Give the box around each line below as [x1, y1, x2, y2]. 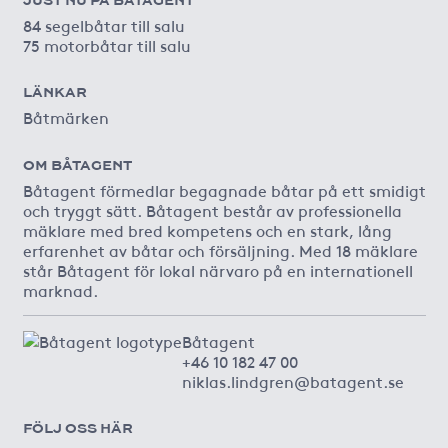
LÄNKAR [22, 82, 87, 103]
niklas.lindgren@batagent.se [181, 369, 404, 392]
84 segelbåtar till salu [22, 13, 185, 36]
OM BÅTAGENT [22, 154, 132, 175]
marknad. [22, 278, 98, 301]
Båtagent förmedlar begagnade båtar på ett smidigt [22, 178, 426, 201]
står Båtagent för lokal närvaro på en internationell [22, 258, 413, 281]
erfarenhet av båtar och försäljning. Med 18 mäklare [22, 238, 418, 261]
